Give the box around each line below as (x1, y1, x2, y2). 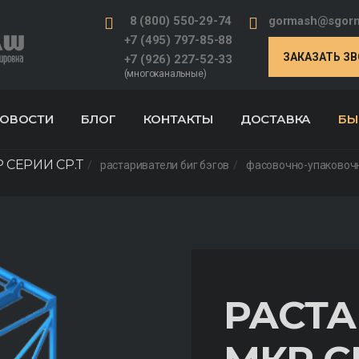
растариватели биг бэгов (99, 159, 230, 171)
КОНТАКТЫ (143, 111, 214, 127)
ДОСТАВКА (240, 111, 312, 127)
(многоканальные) (123, 68, 207, 79)
